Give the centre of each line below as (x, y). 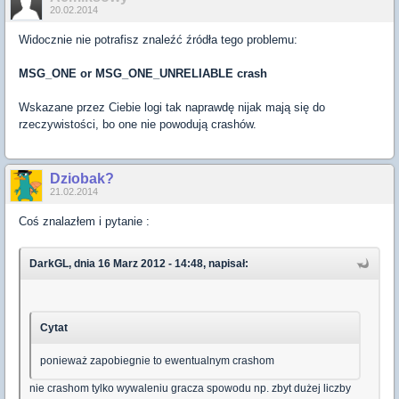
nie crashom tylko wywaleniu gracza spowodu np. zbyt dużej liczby (190, 388)
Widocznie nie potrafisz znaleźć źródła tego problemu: (158, 39)
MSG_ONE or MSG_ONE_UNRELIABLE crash (143, 73)
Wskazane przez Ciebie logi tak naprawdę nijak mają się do (172, 107)
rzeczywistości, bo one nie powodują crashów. (138, 124)
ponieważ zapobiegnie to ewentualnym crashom (157, 360)
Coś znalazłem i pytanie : (84, 221)
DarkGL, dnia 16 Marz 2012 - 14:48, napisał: (139, 263)
